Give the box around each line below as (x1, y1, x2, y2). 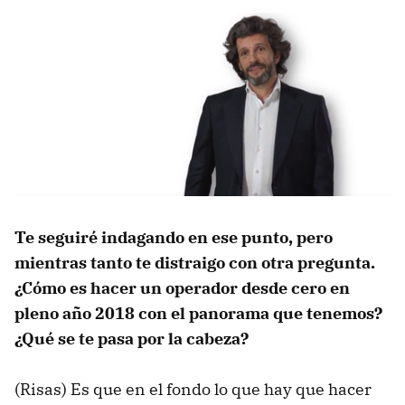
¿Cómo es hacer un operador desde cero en (14, 278, 350, 299)
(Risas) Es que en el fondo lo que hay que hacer (14, 379, 372, 400)
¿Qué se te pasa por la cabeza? (14, 328, 249, 350)
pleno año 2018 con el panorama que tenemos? (14, 303, 382, 325)
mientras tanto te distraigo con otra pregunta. (14, 252, 375, 274)
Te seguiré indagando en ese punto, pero (14, 227, 333, 249)
